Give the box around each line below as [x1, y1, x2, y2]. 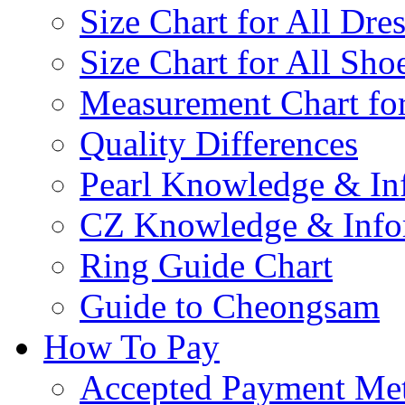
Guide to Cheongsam [80, 286, 380, 325]
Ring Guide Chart [80, 245, 333, 285]
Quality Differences [80, 123, 358, 163]
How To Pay [43, 326, 220, 366]
